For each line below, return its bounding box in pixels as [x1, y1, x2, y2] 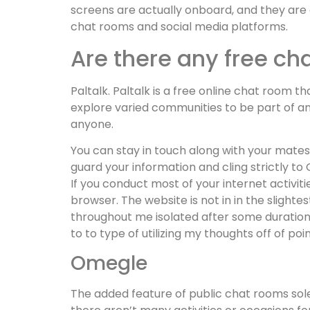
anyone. [71, 116, 113, 132]
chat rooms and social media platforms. [71, 19, 288, 35]
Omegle [71, 250, 147, 277]
